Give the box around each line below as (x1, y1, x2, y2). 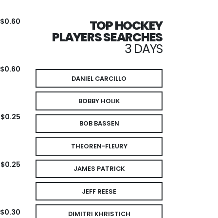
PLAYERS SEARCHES (52, 28, 163, 46)
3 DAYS (124, 40, 163, 57)
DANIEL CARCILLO (72, 74, 127, 83)
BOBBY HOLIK (78, 97, 120, 105)
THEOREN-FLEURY (71, 142, 127, 150)
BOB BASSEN (79, 119, 119, 128)
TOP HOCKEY (89, 17, 163, 34)
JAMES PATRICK (73, 164, 125, 173)
